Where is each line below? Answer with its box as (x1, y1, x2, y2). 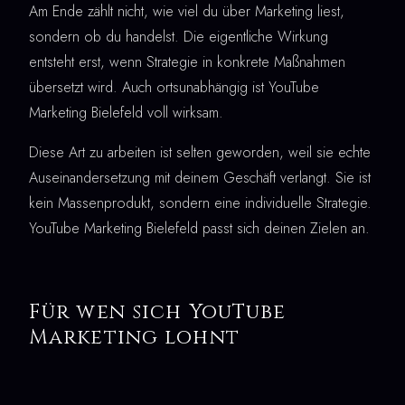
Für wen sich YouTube (29, 298, 287, 326)
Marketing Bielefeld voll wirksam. (29, 102, 223, 124)
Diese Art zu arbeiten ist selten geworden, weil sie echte (29, 142, 371, 164)
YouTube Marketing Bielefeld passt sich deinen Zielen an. (29, 218, 370, 240)
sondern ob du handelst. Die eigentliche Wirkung (29, 26, 328, 48)
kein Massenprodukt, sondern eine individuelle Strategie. (29, 193, 372, 214)
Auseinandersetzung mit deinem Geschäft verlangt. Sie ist (29, 167, 371, 189)
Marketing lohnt (29, 324, 240, 352)
